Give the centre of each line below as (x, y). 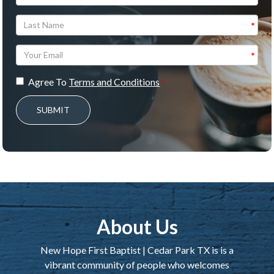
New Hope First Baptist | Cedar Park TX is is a (137, 250)
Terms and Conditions (114, 81)
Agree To (49, 81)
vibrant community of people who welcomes (137, 264)
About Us (137, 226)
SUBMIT (54, 109)
